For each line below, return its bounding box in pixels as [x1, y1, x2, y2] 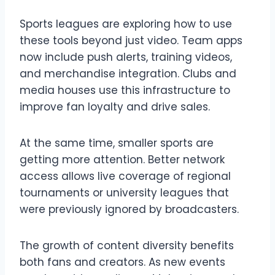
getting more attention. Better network [20, 152, 225, 167]
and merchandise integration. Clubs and [20, 66, 236, 81]
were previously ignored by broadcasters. [20, 201, 239, 217]
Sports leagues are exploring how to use [20, 16, 232, 31]
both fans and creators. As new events [20, 254, 225, 269]
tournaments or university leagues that [20, 185, 229, 200]
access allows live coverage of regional [20, 168, 231, 184]
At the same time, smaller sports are [20, 135, 214, 150]
